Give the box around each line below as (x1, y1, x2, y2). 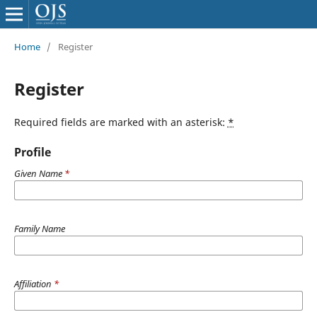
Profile (13, 144, 51, 160)
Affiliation (13, 277, 54, 290)
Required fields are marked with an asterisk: (13, 115, 228, 129)
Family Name (13, 221, 65, 235)
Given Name (13, 166, 64, 180)
